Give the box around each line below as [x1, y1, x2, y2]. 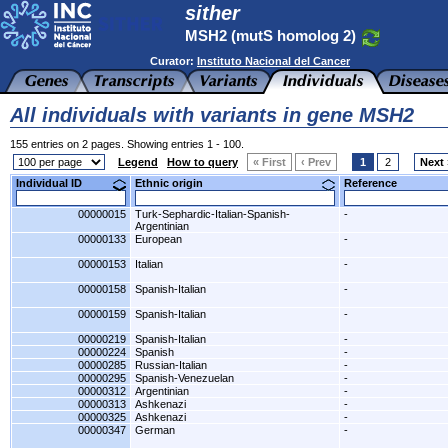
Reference [344, 177, 412, 189]
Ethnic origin [135, 177, 218, 189]
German [135, 424, 175, 436]
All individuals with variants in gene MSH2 [10, 104, 414, 126]
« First [253, 156, 286, 168]
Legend [118, 156, 158, 168]
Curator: [150, 55, 197, 67]
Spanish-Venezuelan [135, 372, 234, 384]
